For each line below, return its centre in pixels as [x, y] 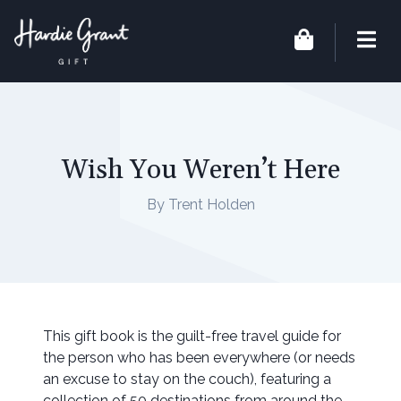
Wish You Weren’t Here [200, 170]
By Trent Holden [200, 204]
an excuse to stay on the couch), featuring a [187, 380]
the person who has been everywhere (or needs [199, 358]
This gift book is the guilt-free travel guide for [192, 337]
